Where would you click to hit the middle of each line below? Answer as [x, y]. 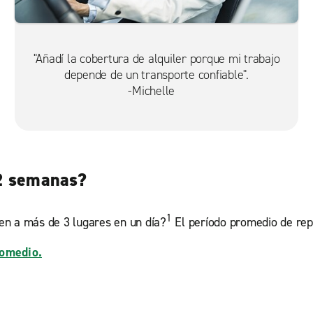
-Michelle [156, 91]
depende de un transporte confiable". [156, 75]
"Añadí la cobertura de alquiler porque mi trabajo [156, 59]
